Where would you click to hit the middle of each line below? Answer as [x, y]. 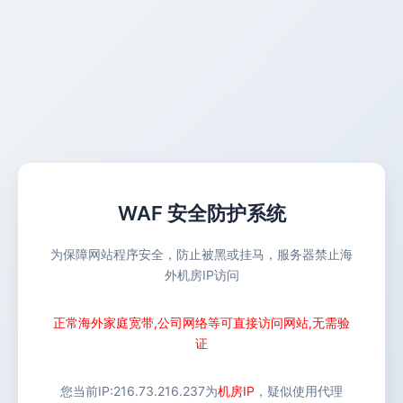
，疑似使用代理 [299, 391]
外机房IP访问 [201, 275]
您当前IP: [87, 391]
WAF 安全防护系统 [201, 213]
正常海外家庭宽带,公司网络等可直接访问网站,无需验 [201, 322]
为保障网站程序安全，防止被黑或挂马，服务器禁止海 [201, 254]
